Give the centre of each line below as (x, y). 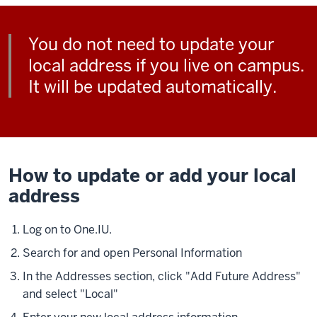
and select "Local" (70, 294)
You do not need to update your (151, 44)
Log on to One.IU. (67, 230)
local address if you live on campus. (167, 65)
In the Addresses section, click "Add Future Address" (162, 276)
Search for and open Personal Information (132, 253)
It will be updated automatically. (153, 87)
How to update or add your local (152, 175)
